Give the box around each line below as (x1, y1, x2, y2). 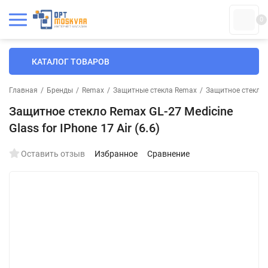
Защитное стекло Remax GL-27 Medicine (9, 104, 233, 118)
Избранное (95, 149, 138, 159)
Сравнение (147, 149, 190, 159)
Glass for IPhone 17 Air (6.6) (9, 121, 160, 135)
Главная (9, 86, 38, 95)
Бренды (47, 86, 73, 95)
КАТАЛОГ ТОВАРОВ (32, 56, 109, 66)
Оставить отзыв (21, 149, 85, 159)
